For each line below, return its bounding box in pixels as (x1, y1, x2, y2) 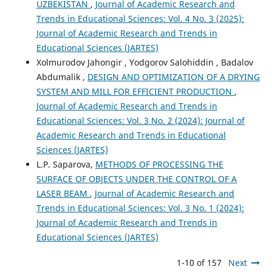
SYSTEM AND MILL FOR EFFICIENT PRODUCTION (36, 86, 234, 98)
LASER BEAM (36, 188, 90, 200)
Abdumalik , (36, 71, 87, 83)
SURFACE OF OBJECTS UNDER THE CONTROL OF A (36, 173, 237, 185)
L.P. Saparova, (36, 158, 95, 171)
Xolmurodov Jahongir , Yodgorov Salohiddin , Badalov (36, 56, 253, 69)
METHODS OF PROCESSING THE (95, 158, 223, 171)
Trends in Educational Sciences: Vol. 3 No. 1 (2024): (36, 202, 244, 214)
